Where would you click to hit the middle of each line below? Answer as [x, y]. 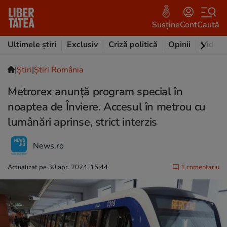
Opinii [179, 45]
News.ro [48, 146]
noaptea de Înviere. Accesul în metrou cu [107, 107]
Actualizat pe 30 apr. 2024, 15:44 [58, 167]
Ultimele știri [32, 45]
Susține [166, 25]
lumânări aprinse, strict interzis [82, 122]
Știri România [59, 70]
